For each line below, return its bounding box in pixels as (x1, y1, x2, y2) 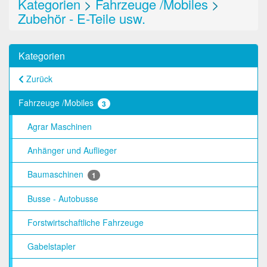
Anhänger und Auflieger (27, 144, 117, 157)
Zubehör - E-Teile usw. (18, 8, 145, 27)
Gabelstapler (27, 240, 76, 253)
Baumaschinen (27, 168, 86, 181)
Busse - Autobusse (27, 193, 98, 205)
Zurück (24, 72, 52, 85)
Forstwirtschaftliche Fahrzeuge (27, 216, 144, 229)
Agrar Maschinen (27, 120, 92, 133)
